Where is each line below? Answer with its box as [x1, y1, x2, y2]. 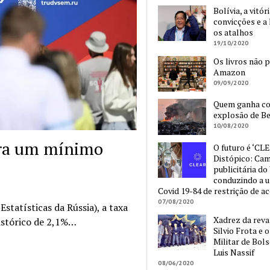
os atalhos [213, 27, 253, 39]
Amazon [213, 66, 245, 78]
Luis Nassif [213, 246, 254, 258]
